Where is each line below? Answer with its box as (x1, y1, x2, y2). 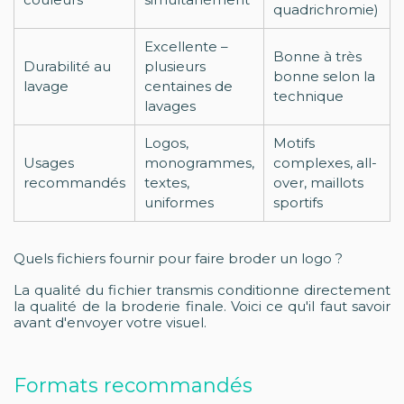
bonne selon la (273, 68, 375, 85)
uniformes (144, 194, 214, 211)
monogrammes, (144, 154, 254, 171)
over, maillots (273, 174, 363, 191)
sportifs (273, 194, 323, 211)
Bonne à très (273, 48, 362, 65)
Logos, (144, 134, 188, 151)
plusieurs (144, 58, 206, 75)
